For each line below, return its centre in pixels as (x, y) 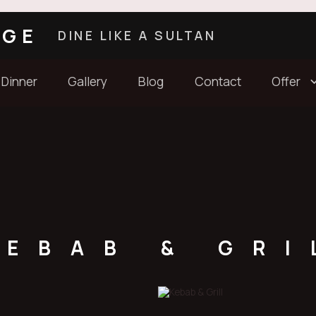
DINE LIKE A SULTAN (137, 36)
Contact (218, 81)
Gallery (88, 81)
